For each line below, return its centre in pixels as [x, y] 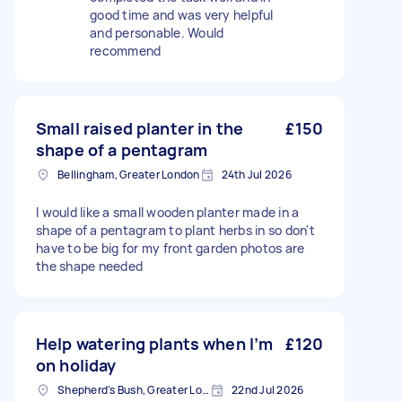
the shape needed [89, 266]
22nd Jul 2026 [268, 390]
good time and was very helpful [182, 15]
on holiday [76, 365]
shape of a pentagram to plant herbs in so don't [175, 230]
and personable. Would [157, 33]
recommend [126, 51]
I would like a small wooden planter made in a [168, 212]
